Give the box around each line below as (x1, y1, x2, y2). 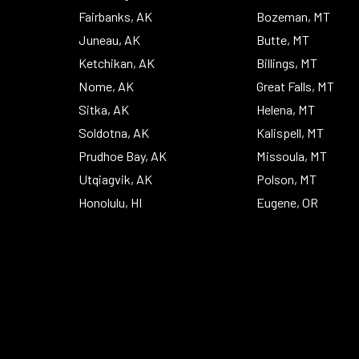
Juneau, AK (79, 31, 141, 47)
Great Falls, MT (256, 78, 335, 94)
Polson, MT (256, 171, 317, 187)
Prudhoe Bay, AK (79, 147, 167, 163)
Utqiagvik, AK (79, 171, 153, 187)
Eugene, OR (256, 194, 319, 210)
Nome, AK (79, 78, 135, 94)
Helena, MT (256, 101, 316, 117)
